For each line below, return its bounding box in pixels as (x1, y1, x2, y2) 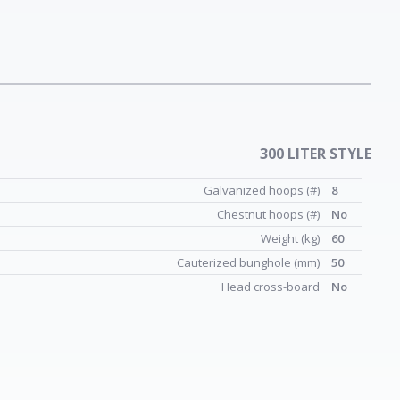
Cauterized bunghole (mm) (177, 254, 322, 271)
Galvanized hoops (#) (204, 182, 322, 198)
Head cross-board (221, 279, 322, 295)
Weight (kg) (261, 230, 322, 246)
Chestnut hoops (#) (217, 206, 322, 222)
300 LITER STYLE (260, 144, 371, 163)
